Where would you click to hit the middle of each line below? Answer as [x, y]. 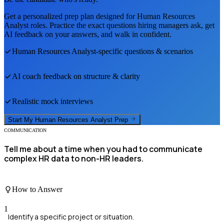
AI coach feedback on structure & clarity [76, 76]
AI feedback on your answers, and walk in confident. [88, 34]
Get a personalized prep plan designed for [70, 16]
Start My [21, 120]
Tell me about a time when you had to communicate [103, 149]
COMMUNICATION [25, 130]
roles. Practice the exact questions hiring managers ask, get [121, 25]
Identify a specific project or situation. [71, 217]
